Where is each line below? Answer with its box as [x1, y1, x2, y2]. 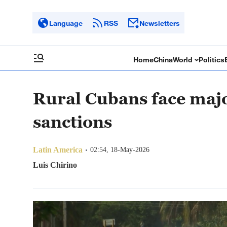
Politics [199, 55, 225, 64]
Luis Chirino [33, 161, 77, 169]
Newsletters [139, 18, 180, 27]
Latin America [33, 145, 83, 154]
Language [49, 18, 83, 27]
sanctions [33, 112, 112, 131]
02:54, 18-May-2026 [90, 146, 149, 154]
